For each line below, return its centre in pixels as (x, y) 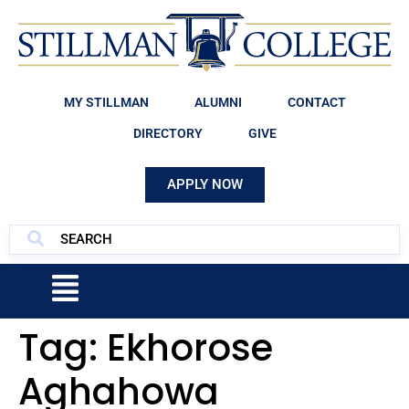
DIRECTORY (168, 133)
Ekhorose (190, 347)
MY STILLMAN (106, 102)
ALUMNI (218, 102)
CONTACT (316, 102)
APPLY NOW (204, 184)
